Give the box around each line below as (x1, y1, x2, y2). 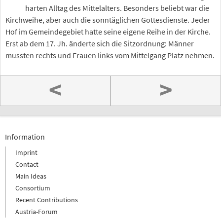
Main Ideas (15, 172, 46, 181)
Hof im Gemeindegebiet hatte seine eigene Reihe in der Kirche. (5, 26, 211, 37)
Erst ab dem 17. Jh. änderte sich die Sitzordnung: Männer (5, 38, 194, 48)
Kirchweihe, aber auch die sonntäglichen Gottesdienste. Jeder (5, 14, 210, 25)
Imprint (15, 148, 37, 157)
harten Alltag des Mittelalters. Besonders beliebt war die (25, 2, 209, 13)
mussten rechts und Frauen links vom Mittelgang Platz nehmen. (5, 50, 215, 60)
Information (5, 132, 45, 142)
